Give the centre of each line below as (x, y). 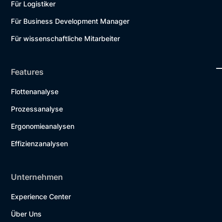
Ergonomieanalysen (43, 126)
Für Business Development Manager (70, 21)
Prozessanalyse (37, 109)
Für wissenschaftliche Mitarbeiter (66, 38)
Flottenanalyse (35, 91)
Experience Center (41, 196)
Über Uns (27, 214)
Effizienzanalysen (40, 143)
